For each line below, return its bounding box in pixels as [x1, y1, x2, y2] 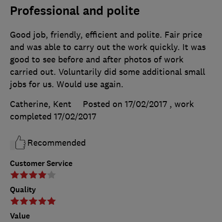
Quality [10, 184, 36, 195]
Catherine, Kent [10, 99, 71, 110]
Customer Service [10, 158, 72, 169]
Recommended [27, 137, 86, 149]
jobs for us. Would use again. [10, 79, 123, 90]
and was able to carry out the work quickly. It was [10, 42, 206, 53]
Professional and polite [10, 3, 140, 19]
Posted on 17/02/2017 [83, 99, 167, 110]
